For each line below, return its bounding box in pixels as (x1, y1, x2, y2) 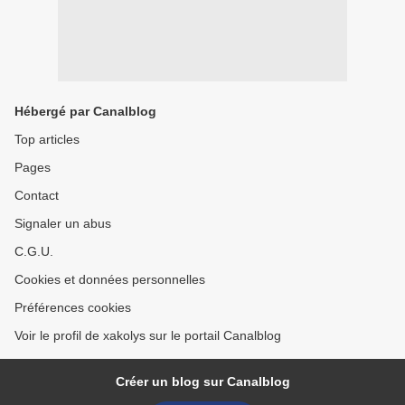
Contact (14, 188, 59, 203)
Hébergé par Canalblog (14, 104, 156, 119)
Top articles (14, 132, 80, 147)
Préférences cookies (14, 300, 131, 316)
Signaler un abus (14, 216, 111, 231)
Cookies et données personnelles (14, 272, 205, 287)
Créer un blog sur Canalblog (115, 374, 290, 390)
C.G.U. (14, 244, 53, 259)
